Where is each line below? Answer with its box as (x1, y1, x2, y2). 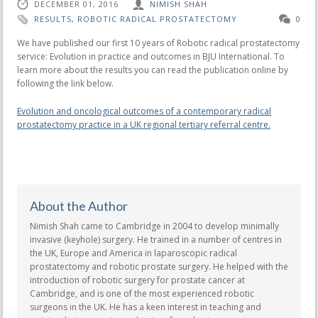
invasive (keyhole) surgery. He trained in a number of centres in (30, 233, 282, 246)
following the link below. (17, 77, 114, 89)
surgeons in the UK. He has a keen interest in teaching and (30, 300, 261, 313)
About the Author (30, 197, 128, 214)
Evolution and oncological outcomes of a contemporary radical (17, 104, 271, 117)
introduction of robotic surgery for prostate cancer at (30, 273, 245, 286)
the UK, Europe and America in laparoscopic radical (30, 246, 237, 259)
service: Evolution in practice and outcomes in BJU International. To (17, 50, 285, 62)
